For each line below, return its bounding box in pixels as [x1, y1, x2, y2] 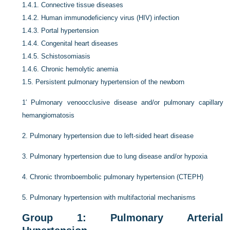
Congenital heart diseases [41, 40, 119, 47]
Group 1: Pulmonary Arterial [22, 212, 223, 223]
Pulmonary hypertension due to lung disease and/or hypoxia [30, 152, 208, 160]
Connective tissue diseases [41, 1, 124, 9]
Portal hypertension [41, 27, 99, 34]
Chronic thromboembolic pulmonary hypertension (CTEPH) [30, 173, 204, 181]
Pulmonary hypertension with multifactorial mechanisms [30, 194, 196, 201]
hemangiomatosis [22, 111, 75, 119]
